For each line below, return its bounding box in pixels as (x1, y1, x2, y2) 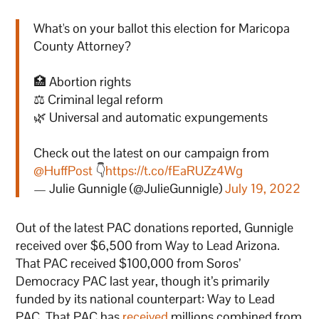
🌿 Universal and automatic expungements (33, 109, 268, 126)
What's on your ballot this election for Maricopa (33, 20, 291, 37)
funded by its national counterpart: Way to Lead (16, 291, 276, 308)
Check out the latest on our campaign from (33, 145, 270, 162)
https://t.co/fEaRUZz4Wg (105, 162, 244, 179)
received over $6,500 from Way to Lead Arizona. (16, 237, 281, 254)
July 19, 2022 (225, 180, 301, 197)
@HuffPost (33, 162, 93, 179)
